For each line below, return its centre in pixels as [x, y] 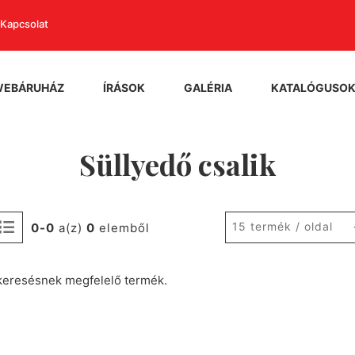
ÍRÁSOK [124, 88]
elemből [122, 227]
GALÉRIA [208, 88]
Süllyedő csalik [177, 164]
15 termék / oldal [282, 226]
